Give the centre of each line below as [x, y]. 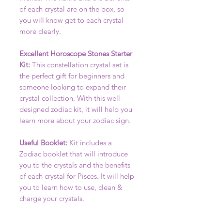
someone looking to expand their [73, 87]
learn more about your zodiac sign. [75, 120]
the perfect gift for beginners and [72, 76]
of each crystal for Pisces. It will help [77, 176]
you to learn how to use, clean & [71, 187]
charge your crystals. [52, 198]
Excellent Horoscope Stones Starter [76, 54]
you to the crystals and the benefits [75, 165]
